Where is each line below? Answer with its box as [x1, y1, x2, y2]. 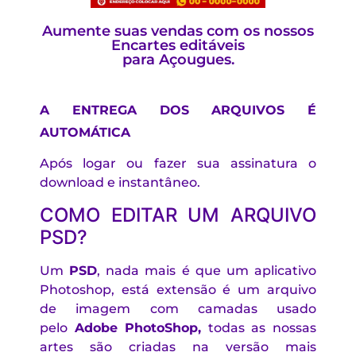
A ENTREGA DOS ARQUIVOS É [40, 103, 316, 118]
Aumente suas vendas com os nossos [42, 22, 314, 41]
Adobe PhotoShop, [74, 319, 202, 335]
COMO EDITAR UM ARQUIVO [40, 203, 316, 226]
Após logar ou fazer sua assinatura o [40, 156, 316, 172]
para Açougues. [122, 51, 234, 69]
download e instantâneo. [40, 175, 200, 191]
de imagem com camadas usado [40, 300, 316, 316]
